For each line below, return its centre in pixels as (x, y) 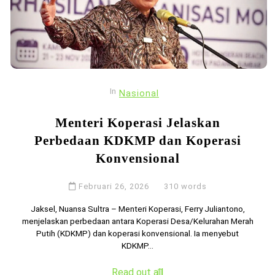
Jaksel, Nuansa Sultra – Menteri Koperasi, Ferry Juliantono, (137, 209)
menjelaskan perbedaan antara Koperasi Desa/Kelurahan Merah (137, 221)
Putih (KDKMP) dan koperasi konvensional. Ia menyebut (137, 234)
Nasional (139, 94)
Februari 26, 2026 (114, 187)
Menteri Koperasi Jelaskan (137, 123)
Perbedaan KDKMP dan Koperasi (137, 141)
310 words (184, 187)
